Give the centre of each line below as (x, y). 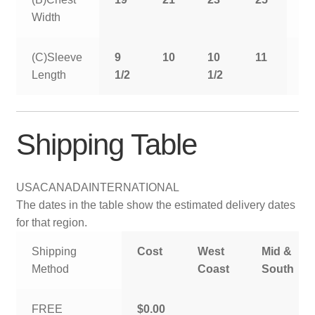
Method (51, 269)
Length (49, 75)
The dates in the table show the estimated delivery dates (155, 205)
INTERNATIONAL (134, 187)
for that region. (51, 222)
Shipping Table (106, 145)
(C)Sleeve (57, 57)
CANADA (64, 187)
